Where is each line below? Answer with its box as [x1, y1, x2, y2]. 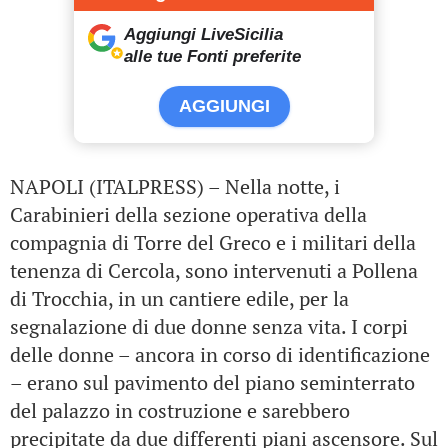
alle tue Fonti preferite [124, 47, 301, 66]
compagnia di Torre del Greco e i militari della [10, 229, 416, 256]
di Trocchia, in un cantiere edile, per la [10, 285, 349, 312]
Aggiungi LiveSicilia [124, 25, 283, 44]
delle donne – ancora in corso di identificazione [10, 341, 430, 368]
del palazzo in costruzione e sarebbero [10, 397, 350, 424]
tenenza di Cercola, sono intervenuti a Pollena [10, 257, 418, 284]
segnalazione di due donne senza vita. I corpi [10, 313, 408, 340]
